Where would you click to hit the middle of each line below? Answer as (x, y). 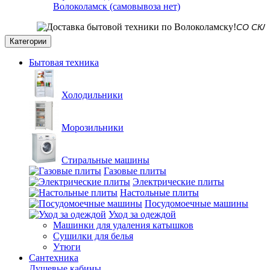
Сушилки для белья (93, 236)
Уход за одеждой (142, 214)
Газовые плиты (135, 171)
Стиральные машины (105, 160)
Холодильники (92, 95)
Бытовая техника (64, 62)
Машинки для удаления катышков (123, 225)
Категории (28, 41)
